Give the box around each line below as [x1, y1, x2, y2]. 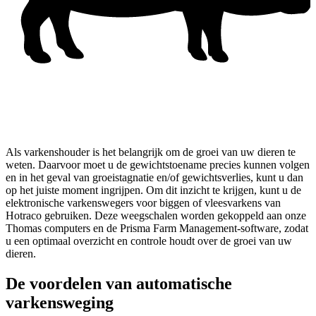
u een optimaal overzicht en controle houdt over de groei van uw [6, 235, 292, 247]
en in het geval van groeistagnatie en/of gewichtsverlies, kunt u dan [6, 171, 303, 183]
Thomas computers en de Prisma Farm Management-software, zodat [6, 222, 308, 234]
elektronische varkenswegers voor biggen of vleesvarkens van [6, 197, 281, 209]
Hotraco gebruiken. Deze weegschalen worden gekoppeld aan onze [6, 209, 306, 221]
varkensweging [6, 293, 114, 312]
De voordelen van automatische [6, 274, 232, 293]
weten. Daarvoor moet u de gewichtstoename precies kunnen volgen [6, 159, 310, 171]
